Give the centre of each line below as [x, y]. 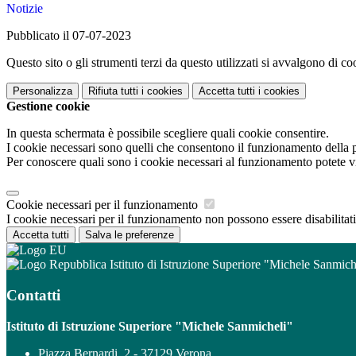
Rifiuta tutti [113, 91]
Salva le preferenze [130, 235]
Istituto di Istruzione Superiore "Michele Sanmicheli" [150, 326]
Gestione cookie [48, 106]
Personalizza [43, 91]
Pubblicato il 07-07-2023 [69, 36]
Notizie [25, 9]
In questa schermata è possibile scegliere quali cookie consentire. [168, 133]
